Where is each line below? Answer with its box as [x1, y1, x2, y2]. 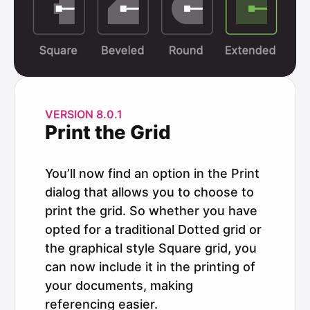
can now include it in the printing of [45, 259, 255, 274]
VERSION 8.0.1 [45, 107, 122, 121]
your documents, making [45, 277, 193, 293]
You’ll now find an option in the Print [45, 165, 259, 181]
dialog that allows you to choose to [45, 184, 254, 199]
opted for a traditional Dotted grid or [45, 221, 262, 237]
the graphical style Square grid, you [45, 240, 257, 255]
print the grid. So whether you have [45, 203, 257, 218]
